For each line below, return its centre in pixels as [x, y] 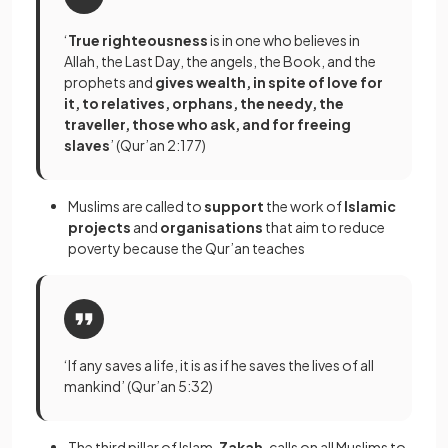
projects [99, 227]
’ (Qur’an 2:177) [158, 145]
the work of [304, 206]
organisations [212, 227]
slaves [87, 145]
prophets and [108, 82]
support [234, 206]
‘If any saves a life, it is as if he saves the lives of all [219, 365]
